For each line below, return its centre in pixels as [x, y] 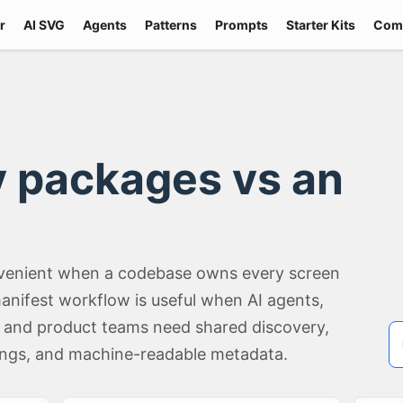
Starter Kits [321, 24]
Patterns [171, 24]
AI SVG [45, 24]
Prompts [242, 24]
